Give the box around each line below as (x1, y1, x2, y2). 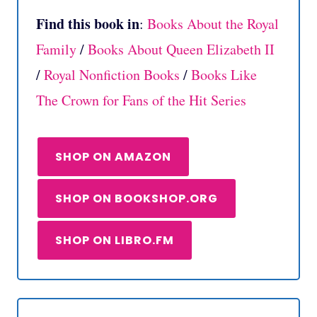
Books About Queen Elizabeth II (88, 40, 275, 59)
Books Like (191, 65, 257, 85)
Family (36, 40, 76, 59)
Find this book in (36, 13, 139, 35)
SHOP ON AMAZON (55, 149, 171, 166)
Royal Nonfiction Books (44, 65, 180, 85)
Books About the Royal (147, 14, 279, 34)
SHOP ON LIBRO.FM (55, 232, 174, 249)
